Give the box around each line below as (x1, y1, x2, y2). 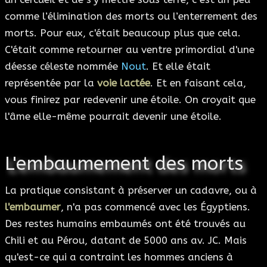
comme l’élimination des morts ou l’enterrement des (5, 10, 257, 23)
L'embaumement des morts (5, 153, 243, 175)
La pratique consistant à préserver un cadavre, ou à (5, 184, 257, 197)
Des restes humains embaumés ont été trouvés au (5, 218, 246, 230)
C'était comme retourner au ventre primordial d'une (5, 44, 254, 56)
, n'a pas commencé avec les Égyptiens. (61, 201, 250, 213)
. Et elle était (146, 60, 210, 73)
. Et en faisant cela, (150, 77, 246, 89)
